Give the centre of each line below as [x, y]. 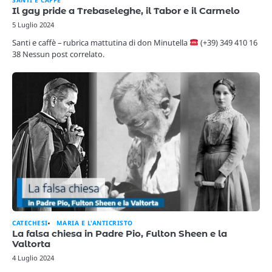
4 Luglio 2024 [33, 258]
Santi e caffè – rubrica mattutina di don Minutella [101, 42]
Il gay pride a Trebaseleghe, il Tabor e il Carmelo [126, 11]
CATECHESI [30, 223]
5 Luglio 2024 [33, 24]
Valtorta [31, 244]
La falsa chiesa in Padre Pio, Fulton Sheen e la [120, 234]
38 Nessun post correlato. [58, 54]
